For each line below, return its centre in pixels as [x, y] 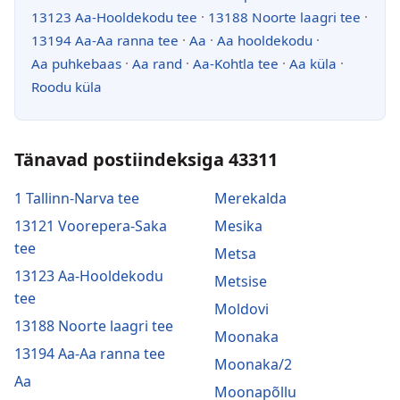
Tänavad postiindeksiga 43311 [146, 159]
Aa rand [157, 63]
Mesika [238, 225]
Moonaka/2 [253, 364]
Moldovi [242, 308]
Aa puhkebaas [76, 63]
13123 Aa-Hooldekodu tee [114, 17]
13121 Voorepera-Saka [91, 225]
